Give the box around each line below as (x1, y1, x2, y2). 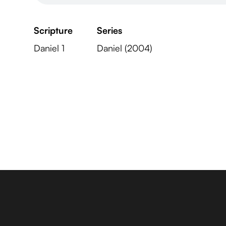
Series (97, 25, 123, 36)
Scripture (34, 25, 73, 36)
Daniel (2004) (97, 42, 153, 53)
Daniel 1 (34, 42, 65, 53)
